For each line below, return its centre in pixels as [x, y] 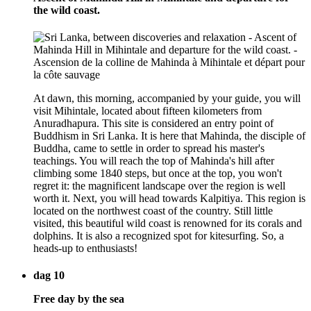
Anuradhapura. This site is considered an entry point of [153, 124]
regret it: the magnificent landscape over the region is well [159, 186]
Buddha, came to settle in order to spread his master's [149, 149]
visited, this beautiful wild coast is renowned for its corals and [168, 224]
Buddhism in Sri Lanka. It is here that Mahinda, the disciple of [169, 136]
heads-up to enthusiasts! [85, 249]
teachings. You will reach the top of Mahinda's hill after [154, 161]
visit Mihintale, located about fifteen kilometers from [148, 111]
